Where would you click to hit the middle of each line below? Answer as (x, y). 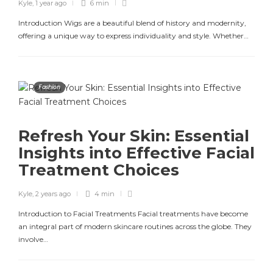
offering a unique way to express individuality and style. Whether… (133, 36)
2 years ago (53, 194)
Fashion (49, 87)
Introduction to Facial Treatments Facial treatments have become (133, 214)
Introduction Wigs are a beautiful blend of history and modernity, (132, 23)
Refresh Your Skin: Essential (134, 136)
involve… (33, 239)
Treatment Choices (101, 170)
